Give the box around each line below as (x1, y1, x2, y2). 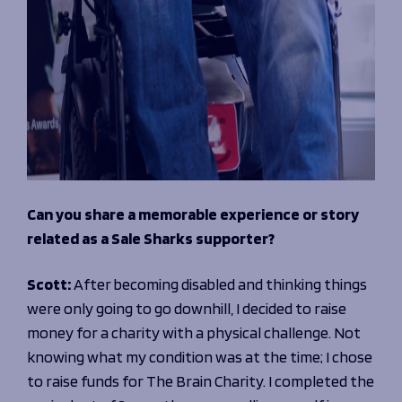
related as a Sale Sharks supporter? (27, 229, 275, 248)
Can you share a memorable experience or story (27, 205, 359, 223)
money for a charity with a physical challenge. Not (27, 323, 361, 342)
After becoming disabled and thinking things (74, 275, 367, 293)
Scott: (27, 275, 74, 293)
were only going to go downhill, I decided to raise (27, 299, 346, 318)
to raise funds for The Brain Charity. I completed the (27, 371, 374, 390)
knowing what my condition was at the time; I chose (27, 347, 372, 366)
